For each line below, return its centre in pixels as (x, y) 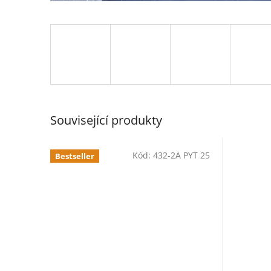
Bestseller (75, 156)
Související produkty (106, 120)
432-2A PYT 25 (181, 155)
